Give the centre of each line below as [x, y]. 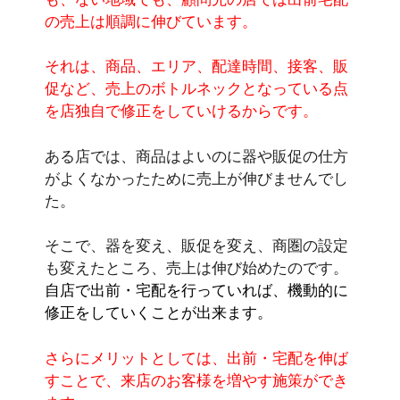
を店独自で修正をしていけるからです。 [181, 111]
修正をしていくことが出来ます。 [158, 313]
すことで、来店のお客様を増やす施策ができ [196, 380]
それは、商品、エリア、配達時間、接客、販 [196, 67]
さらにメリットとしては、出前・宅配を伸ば [196, 358]
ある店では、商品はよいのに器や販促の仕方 [196, 156]
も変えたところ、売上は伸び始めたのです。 [196, 268]
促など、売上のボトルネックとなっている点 [196, 89]
